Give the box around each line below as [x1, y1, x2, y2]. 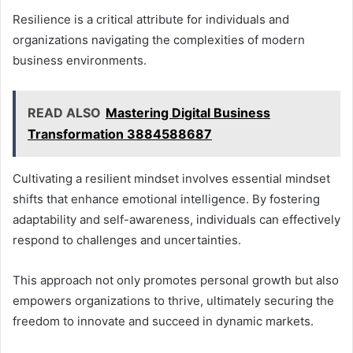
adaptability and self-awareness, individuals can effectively [13, 212, 340, 228]
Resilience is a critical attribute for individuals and [13, 12, 289, 28]
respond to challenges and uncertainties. [13, 232, 241, 248]
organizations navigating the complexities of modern [13, 32, 305, 48]
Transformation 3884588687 [28, 126, 212, 143]
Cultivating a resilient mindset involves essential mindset [13, 171, 330, 187]
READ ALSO [28, 105, 101, 121]
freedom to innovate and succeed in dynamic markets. [13, 314, 314, 329]
